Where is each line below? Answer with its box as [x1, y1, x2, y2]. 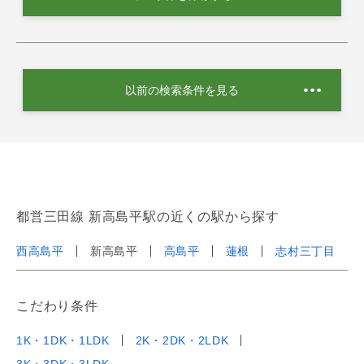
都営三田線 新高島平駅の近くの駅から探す [16, 209, 279, 223]
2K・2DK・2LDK [135, 333, 229, 347]
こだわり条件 [16, 298, 98, 313]
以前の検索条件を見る [125, 83, 239, 97]
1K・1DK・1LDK [16, 333, 110, 347]
